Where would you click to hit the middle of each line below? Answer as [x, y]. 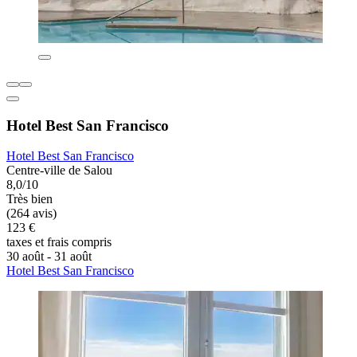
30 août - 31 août [49, 257]
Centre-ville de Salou [59, 171]
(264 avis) [31, 214]
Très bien [29, 199]
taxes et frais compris [59, 242]
